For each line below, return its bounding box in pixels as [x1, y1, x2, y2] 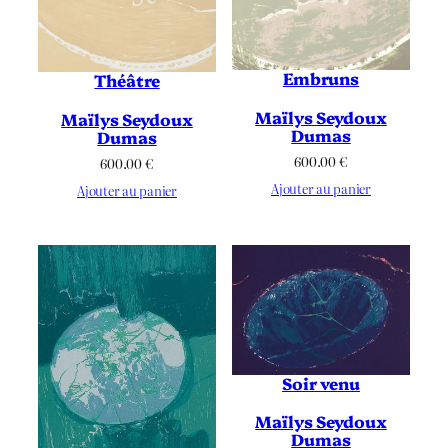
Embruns [282, 67, 360, 90]
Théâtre [94, 69, 160, 92]
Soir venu [281, 371, 361, 394]
